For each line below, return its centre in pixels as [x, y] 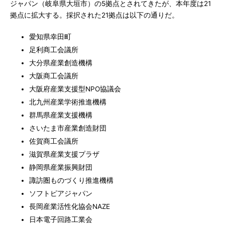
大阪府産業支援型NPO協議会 [75, 89]
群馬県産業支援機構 [61, 115]
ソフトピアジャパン [61, 193]
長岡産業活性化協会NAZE [70, 206]
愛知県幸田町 [50, 37]
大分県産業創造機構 [61, 63]
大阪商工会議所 [54, 76]
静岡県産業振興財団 [61, 167]
